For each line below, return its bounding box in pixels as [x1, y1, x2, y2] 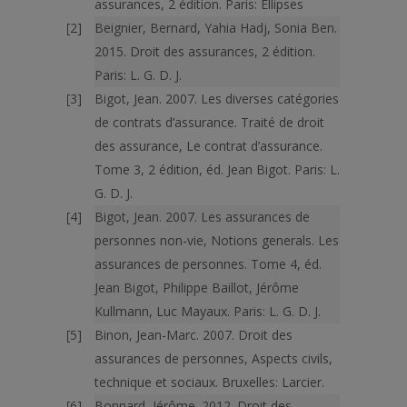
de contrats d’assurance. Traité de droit [94, 114, 324, 131]
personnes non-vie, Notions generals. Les [94, 232, 339, 249]
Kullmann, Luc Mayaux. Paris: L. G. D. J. [94, 303, 321, 320]
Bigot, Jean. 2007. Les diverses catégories [94, 90, 339, 107]
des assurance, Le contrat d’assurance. [94, 137, 323, 154]
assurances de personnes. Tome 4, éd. [94, 255, 322, 273]
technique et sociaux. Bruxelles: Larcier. [94, 373, 324, 391]
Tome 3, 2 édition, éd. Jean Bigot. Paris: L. [94, 161, 340, 178]
